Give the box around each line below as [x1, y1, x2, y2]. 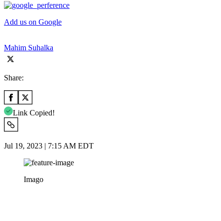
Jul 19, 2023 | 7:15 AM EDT [4, 141, 94, 150]
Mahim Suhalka [4, 43, 53, 52]
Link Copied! [13, 108, 55, 117]
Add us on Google [4, 17, 62, 26]
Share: [4, 73, 24, 82]
